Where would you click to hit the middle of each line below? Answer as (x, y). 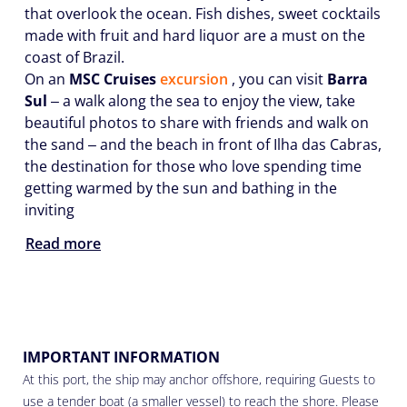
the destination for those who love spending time (193, 166)
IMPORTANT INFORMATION (121, 357)
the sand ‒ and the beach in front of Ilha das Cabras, (203, 144)
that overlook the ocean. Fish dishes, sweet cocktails (203, 14)
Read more (63, 244)
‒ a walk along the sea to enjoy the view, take (201, 101)
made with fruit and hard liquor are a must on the (195, 35)
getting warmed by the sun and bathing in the (181, 188)
